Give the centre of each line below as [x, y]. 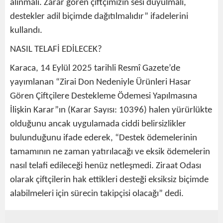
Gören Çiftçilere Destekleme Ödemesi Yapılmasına [104, 96]
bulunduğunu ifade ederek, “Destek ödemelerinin [104, 138]
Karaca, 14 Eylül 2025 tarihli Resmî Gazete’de [95, 68]
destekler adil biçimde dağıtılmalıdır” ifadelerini [99, 16]
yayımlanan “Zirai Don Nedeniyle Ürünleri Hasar [101, 82]
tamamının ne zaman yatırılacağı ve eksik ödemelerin [110, 152]
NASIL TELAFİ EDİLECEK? [56, 49]
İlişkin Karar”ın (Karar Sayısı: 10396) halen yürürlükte [111, 110]
